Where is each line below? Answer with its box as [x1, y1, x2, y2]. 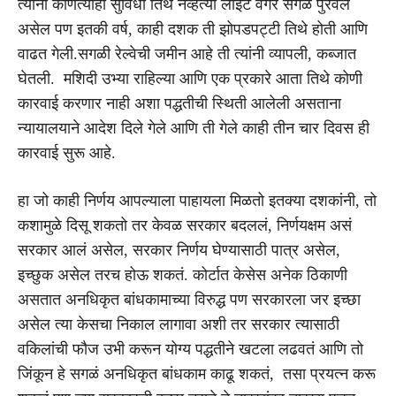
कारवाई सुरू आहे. [18, 143, 116, 162]
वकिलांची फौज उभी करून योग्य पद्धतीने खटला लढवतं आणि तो [18, 339, 363, 358]
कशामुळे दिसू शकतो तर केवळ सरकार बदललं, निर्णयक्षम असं [18, 216, 352, 234]
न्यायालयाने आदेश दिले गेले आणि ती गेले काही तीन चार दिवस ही [18, 118, 369, 137]
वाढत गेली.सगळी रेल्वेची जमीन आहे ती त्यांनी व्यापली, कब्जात [18, 44, 356, 63]
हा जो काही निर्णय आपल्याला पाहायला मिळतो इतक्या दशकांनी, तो [18, 191, 377, 209]
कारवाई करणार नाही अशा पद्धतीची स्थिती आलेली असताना [18, 94, 341, 112]
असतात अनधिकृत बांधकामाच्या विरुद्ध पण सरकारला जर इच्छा [18, 290, 361, 308]
